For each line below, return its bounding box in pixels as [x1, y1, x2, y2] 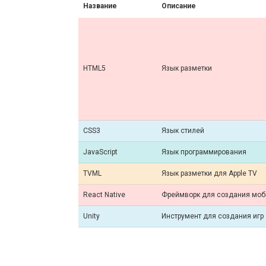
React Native [83, 191, 125, 199]
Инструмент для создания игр [161, 212, 264, 220]
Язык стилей [161, 126, 204, 135]
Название [83, 2, 117, 10]
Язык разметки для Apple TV [161, 169, 257, 178]
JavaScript [83, 148, 118, 156]
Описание [161, 2, 196, 10]
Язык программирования [161, 148, 246, 156]
